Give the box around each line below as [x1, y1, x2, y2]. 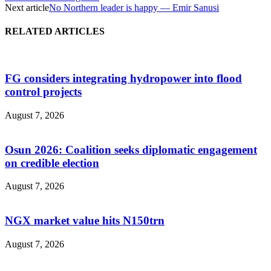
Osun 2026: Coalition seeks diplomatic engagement [5, 143, 257, 156]
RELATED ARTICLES [5, 26, 105, 37]
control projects [5, 85, 82, 99]
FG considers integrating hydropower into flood [5, 72, 242, 85]
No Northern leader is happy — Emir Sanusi [49, 2, 219, 13]
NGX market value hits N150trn [5, 214, 165, 227]
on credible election [5, 156, 99, 169]
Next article [5, 2, 49, 13]
